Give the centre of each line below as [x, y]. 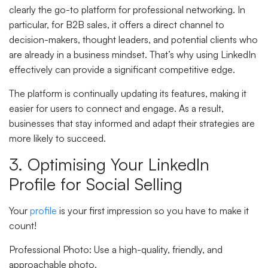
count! [23, 226]
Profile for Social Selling [96, 184]
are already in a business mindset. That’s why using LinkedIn [133, 55]
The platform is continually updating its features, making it [128, 93]
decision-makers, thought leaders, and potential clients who [133, 40]
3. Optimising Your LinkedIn [109, 165]
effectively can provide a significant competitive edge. [122, 70]
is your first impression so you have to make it [153, 211]
